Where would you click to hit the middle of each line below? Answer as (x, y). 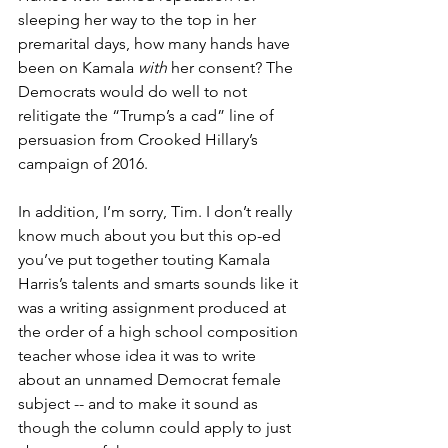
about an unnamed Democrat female (151, 379)
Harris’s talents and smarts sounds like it (160, 283)
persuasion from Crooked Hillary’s (140, 139)
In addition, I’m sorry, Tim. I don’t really (157, 211)
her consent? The (232, 67)
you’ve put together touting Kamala (146, 259)
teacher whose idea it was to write (139, 355)
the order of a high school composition (160, 331)
